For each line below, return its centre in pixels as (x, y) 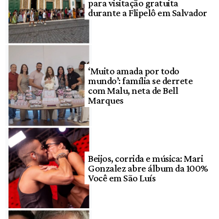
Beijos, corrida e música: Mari (146, 158)
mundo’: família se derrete (141, 80)
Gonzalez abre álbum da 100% (148, 168)
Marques (106, 100)
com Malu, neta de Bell (133, 90)
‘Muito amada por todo (134, 71)
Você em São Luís (122, 178)
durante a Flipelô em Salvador (148, 13)
